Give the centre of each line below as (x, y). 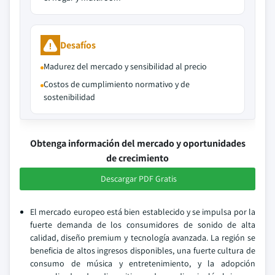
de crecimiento (137, 158)
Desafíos (78, 45)
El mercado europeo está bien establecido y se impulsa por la (143, 212)
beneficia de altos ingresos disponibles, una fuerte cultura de (143, 250)
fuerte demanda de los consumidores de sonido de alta (143, 225)
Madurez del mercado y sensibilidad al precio (125, 66)
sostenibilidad (69, 97)
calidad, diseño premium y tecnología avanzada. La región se (143, 238)
